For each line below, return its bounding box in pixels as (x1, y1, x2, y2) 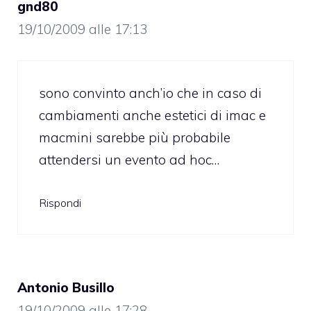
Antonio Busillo (17, 278, 115, 296)
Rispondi (39, 195, 81, 210)
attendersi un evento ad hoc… (39, 151, 219, 169)
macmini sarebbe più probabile (39, 129, 230, 146)
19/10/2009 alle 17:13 (17, 20, 147, 37)
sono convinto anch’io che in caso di (39, 85, 262, 102)
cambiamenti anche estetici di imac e (39, 107, 266, 124)
